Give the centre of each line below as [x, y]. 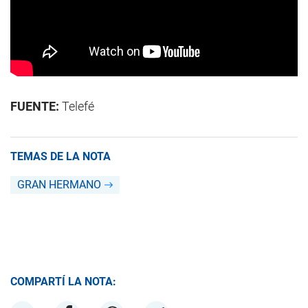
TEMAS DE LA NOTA [60, 157]
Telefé [77, 107]
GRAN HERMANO [59, 185]
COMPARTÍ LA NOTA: [63, 282]
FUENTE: [35, 107]
